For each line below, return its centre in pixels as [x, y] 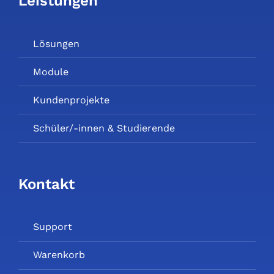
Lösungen [56, 43]
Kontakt [46, 184]
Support [52, 227]
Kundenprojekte [71, 100]
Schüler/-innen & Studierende [104, 128]
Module [50, 72]
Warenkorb [59, 255]
